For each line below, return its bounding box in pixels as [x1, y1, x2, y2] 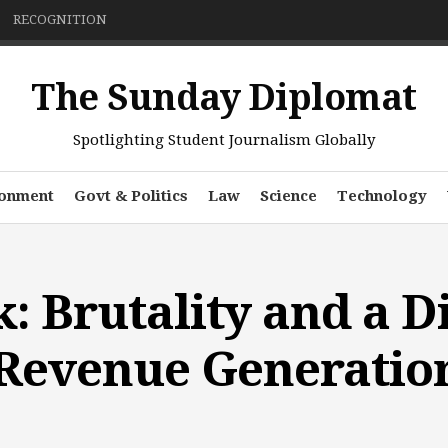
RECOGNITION [13, 12, 107, 27]
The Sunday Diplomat [31, 76, 417, 119]
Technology [336, 187, 427, 205]
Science [259, 187, 317, 205]
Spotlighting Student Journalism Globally [73, 131, 375, 149]
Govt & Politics [73, 187, 188, 205]
